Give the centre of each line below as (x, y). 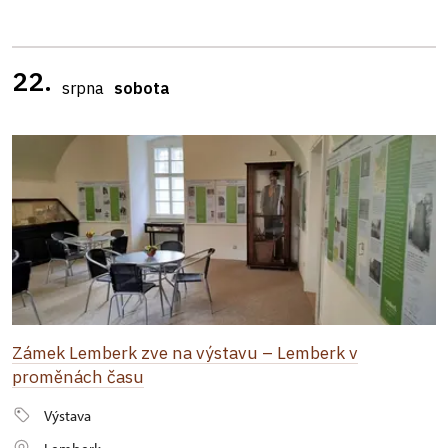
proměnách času (78, 376)
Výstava (67, 415)
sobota (142, 88)
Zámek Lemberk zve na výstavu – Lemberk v (185, 352)
